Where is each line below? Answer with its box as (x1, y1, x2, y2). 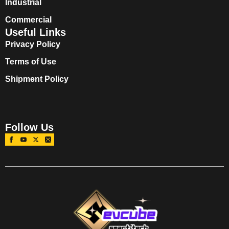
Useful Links (5, 26, 66, 38)
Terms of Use (5, 57, 56, 66)
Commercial (5, 15, 52, 24)
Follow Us (5, 121, 54, 133)
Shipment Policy (5, 74, 68, 83)
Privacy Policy (5, 39, 60, 49)
